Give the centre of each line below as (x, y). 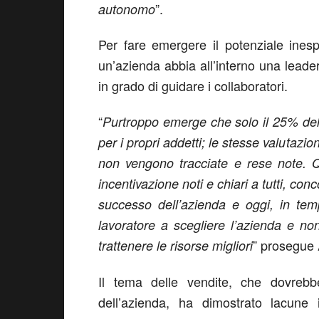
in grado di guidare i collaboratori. (193, 85)
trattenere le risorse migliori (176, 245)
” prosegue (285, 245)
